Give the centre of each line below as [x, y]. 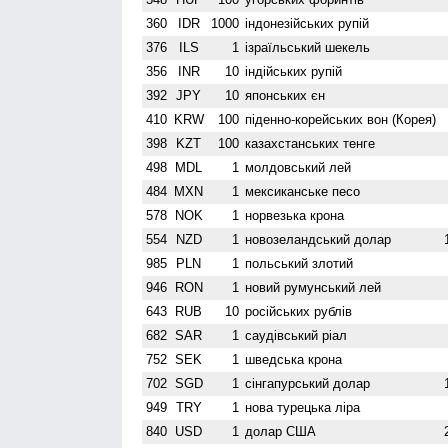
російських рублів [299, 311]
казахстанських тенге [310, 143]
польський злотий [299, 263]
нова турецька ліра [303, 407]
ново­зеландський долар [318, 239]
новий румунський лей [313, 287]
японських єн [285, 95]
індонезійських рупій [307, 23]
